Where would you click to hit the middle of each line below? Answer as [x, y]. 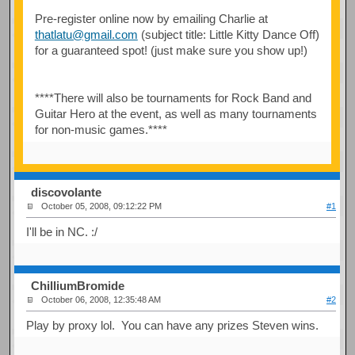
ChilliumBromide [78, 286]
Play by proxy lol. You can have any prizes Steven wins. [173, 325]
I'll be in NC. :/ [62, 231]
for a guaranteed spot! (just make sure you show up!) [171, 50]
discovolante [67, 193]
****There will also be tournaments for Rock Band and [173, 97]
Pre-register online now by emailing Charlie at [151, 18]
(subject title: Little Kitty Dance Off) [228, 34]
